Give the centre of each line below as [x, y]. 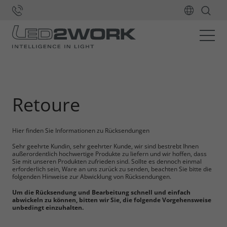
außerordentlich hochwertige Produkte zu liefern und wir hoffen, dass [109, 154]
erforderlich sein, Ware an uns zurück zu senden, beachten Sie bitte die [112, 169]
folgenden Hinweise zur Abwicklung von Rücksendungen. [92, 177]
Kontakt [41, 46]
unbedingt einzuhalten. [48, 207]
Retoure [46, 105]
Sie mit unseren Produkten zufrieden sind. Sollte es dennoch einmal [107, 161]
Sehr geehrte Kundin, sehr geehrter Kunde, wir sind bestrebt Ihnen [105, 146]
